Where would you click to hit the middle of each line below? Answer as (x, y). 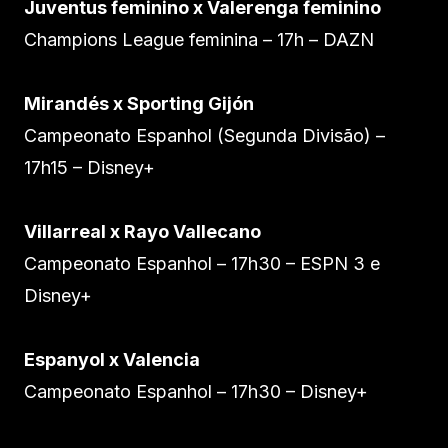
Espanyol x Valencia (112, 359)
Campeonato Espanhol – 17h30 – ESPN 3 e (202, 263)
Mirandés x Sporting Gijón (139, 103)
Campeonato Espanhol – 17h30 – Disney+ (196, 391)
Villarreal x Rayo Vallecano (142, 231)
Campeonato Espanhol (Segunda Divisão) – (204, 135)
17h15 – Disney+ (89, 167)
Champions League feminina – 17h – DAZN (199, 39)
